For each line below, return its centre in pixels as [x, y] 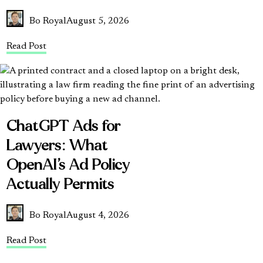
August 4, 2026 [98, 216]
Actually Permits [60, 184]
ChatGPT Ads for [64, 126]
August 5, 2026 [98, 21]
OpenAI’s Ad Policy [68, 164]
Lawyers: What [57, 145]
